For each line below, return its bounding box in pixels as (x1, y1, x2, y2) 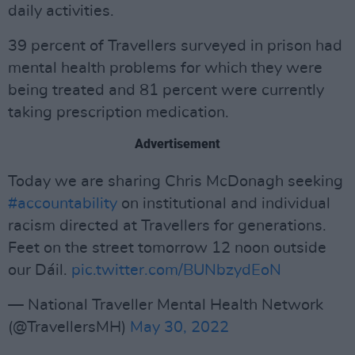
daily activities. (8, 3, 114, 19)
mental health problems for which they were (8, 60, 323, 76)
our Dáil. (8, 262, 71, 278)
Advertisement (135, 136, 220, 151)
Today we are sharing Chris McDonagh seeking (8, 174, 343, 189)
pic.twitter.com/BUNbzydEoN (71, 262, 281, 278)
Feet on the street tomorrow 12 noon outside (8, 240, 326, 256)
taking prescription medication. (8, 105, 229, 120)
